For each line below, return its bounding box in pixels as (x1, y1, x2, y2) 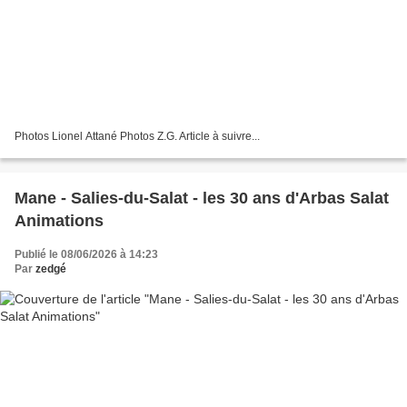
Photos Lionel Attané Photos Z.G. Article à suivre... (15, 129, 260, 143)
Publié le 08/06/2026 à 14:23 (15, 247, 158, 261)
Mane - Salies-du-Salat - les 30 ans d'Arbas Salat (15, 188, 389, 207)
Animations (15, 211, 104, 230)
